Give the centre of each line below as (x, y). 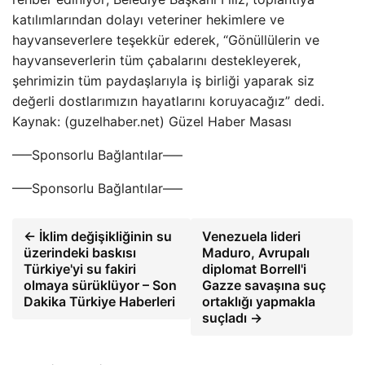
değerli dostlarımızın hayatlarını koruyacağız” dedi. (168, 101)
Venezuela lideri (252, 236)
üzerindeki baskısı (80, 253)
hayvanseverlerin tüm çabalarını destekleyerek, (156, 60)
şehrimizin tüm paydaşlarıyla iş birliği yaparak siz (163, 81)
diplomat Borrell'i (255, 269)
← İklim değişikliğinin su (98, 236)
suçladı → (233, 318)
